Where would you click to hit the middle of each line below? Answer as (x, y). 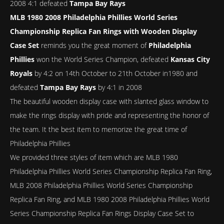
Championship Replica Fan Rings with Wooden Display (103, 31)
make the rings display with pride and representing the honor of (109, 115)
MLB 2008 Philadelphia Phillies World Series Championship (101, 185)
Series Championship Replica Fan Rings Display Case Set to (102, 213)
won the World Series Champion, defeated (102, 59)
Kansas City (190, 59)
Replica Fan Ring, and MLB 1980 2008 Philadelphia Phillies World (110, 199)
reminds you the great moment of (94, 45)
